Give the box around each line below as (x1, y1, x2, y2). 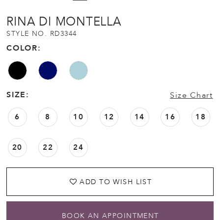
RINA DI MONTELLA (6, 14, 121, 30)
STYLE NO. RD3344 (6, 29, 77, 39)
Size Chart (170, 90, 213, 101)
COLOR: (6, 42, 41, 54)
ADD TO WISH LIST (80, 177, 152, 187)
